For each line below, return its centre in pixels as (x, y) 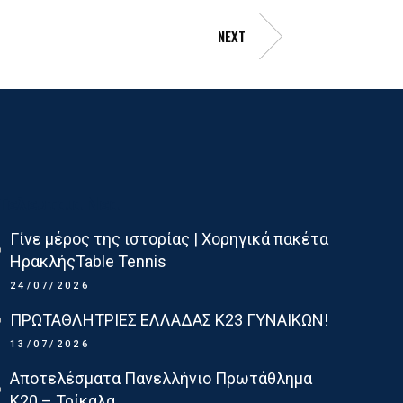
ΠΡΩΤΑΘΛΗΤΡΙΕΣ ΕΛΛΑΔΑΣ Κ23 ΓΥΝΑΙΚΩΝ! (169, 320)
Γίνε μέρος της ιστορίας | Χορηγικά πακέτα (169, 239)
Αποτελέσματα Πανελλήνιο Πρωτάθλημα (161, 379)
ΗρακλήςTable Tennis (88, 262)
